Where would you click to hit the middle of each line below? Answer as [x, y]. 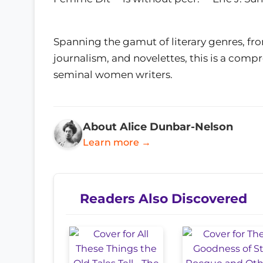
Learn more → [117, 142]
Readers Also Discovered [163, 198]
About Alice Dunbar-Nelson [158, 126]
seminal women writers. [113, 74]
